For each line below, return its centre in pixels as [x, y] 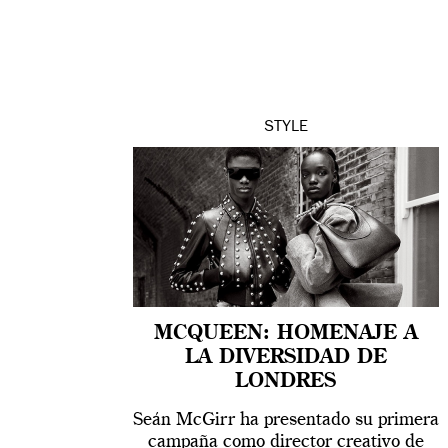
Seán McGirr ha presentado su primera [285, 419]
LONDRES [286, 381]
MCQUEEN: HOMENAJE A [285, 333]
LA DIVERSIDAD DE [285, 357]
